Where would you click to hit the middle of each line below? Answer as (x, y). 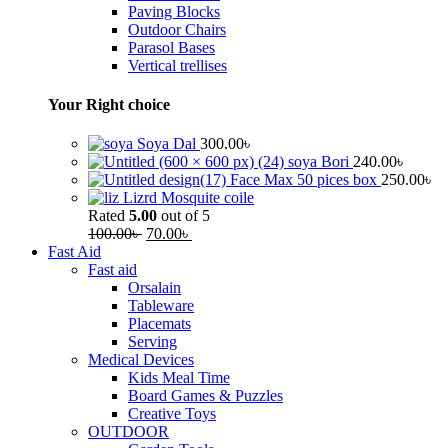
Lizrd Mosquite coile (188, 198)
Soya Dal (168, 144)
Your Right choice (109, 105)
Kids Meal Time (179, 378)
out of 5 (183, 216)
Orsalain (154, 288)
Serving (152, 342)
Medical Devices (141, 360)
